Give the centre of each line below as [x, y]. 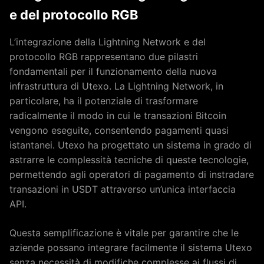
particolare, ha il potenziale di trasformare [104, 101]
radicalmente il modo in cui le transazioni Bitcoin [118, 115]
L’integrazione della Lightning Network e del [108, 42]
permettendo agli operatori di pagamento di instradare [132, 174]
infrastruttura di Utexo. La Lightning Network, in [116, 86]
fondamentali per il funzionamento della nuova [113, 71]
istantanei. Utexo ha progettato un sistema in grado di [131, 145]
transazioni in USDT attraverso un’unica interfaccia [123, 189]
